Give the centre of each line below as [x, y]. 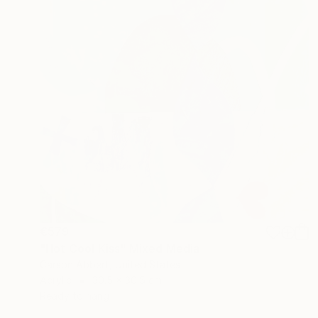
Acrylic [56, 280]
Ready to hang [75, 295]
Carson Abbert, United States [110, 264]
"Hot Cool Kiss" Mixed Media [120, 248]
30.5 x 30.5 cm [127, 280]
